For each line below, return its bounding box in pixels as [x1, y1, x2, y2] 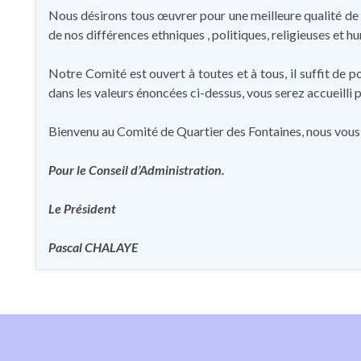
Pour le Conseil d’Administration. [48, 162, 225, 177]
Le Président [48, 201, 116, 216]
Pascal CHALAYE [48, 239, 138, 255]
